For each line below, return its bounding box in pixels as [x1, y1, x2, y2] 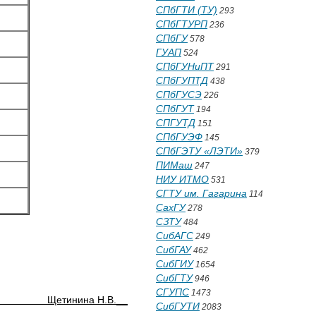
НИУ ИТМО [156, 174, 209, 185]
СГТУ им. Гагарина [156, 188, 247, 199]
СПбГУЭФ [156, 131, 202, 142]
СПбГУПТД [156, 75, 208, 86]
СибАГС [156, 230, 193, 241]
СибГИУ [156, 258, 193, 269]
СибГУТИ [156, 300, 200, 312]
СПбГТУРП [156, 18, 207, 30]
